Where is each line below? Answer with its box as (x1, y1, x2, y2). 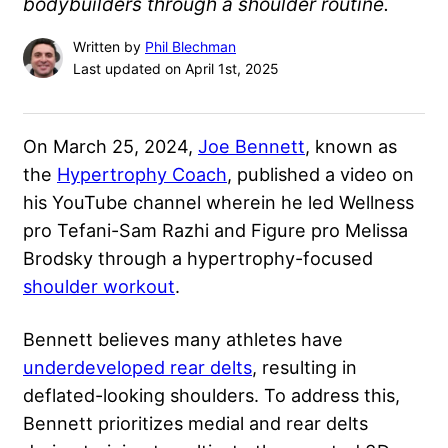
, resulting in (252, 356, 357, 379)
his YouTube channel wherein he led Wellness (23, 191, 414, 214)
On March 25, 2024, (23, 135, 198, 158)
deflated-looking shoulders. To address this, (23, 384, 400, 407)
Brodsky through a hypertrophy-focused (23, 247, 373, 270)
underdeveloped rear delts (23, 356, 252, 379)
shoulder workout (23, 275, 175, 298)
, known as (305, 135, 397, 158)
